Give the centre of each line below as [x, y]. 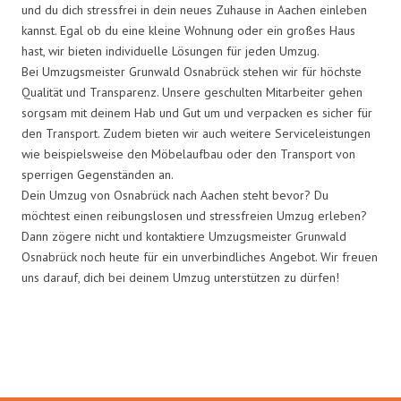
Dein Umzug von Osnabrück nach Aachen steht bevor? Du [175, 195]
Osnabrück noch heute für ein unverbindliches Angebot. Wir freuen [200, 256]
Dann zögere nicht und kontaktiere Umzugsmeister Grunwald [184, 236]
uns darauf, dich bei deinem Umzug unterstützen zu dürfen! [180, 277]
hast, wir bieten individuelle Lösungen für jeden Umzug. [171, 51]
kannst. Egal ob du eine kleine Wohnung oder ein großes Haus [188, 30]
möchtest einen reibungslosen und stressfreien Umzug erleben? [194, 215]
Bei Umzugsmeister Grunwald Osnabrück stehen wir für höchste [192, 71]
